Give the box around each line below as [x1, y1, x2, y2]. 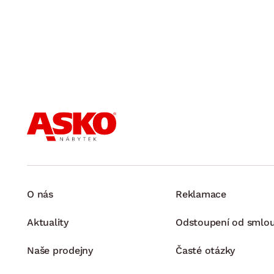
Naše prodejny [27, 244, 93, 256]
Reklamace [176, 188, 226, 200]
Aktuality [27, 216, 68, 228]
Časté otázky [176, 244, 235, 256]
